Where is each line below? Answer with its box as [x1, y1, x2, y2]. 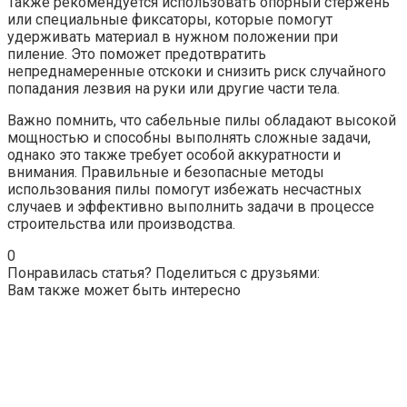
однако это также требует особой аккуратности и [7, 145, 341, 164]
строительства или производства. [7, 214, 235, 233]
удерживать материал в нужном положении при [7, 27, 338, 45]
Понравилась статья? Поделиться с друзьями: [7, 263, 320, 282]
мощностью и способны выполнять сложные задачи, [7, 128, 371, 146]
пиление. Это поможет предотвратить [7, 45, 266, 63]
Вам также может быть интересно [7, 281, 241, 299]
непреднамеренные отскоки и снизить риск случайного [7, 62, 386, 80]
